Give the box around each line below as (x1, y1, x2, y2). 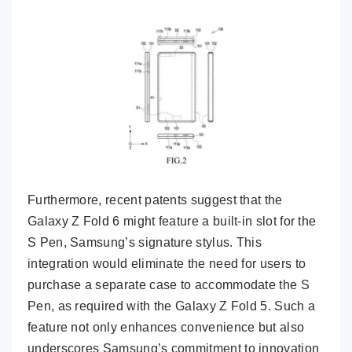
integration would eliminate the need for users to (27, 256, 306, 270)
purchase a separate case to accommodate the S (27, 277, 310, 291)
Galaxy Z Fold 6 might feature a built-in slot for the (27, 214, 317, 228)
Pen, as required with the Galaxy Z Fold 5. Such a (27, 299, 316, 313)
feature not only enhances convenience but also (27, 320, 305, 334)
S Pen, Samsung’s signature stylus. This (27, 235, 262, 249)
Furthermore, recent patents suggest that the (27, 192, 283, 207)
